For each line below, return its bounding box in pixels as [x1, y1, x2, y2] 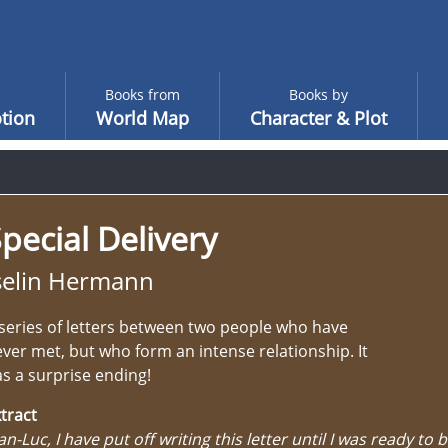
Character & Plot [249, 106, 387, 130]
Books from [104, 85, 180, 104]
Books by [288, 85, 348, 104]
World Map [95, 106, 189, 130]
